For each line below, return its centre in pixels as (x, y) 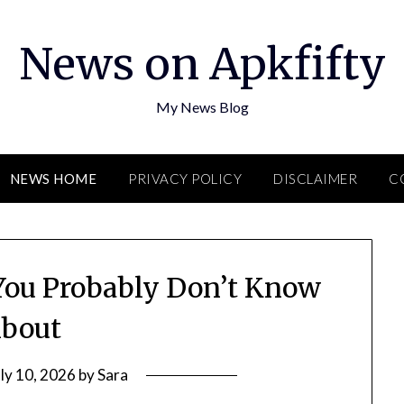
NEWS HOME (53, 179)
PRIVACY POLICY (185, 179)
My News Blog (202, 107)
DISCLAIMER (315, 179)
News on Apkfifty (202, 64)
